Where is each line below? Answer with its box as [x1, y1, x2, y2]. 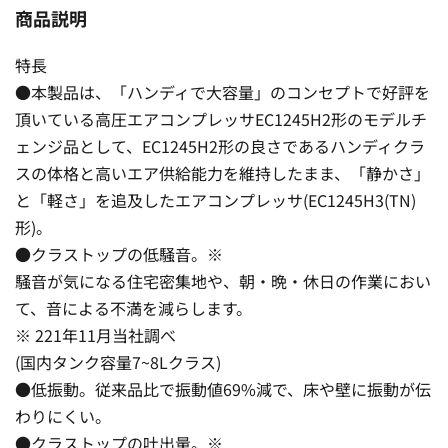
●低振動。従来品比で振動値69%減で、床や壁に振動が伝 [15, 376, 431, 401]
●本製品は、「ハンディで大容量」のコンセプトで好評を [15, 79, 430, 104]
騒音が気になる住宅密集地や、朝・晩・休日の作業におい [15, 268, 431, 293]
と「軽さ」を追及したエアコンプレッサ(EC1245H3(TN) [15, 187, 416, 212]
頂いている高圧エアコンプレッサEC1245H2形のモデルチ [15, 106, 427, 131]
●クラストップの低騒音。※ [15, 241, 223, 266]
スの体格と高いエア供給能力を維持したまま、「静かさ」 [15, 160, 430, 185]
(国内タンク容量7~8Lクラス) [15, 349, 221, 374]
